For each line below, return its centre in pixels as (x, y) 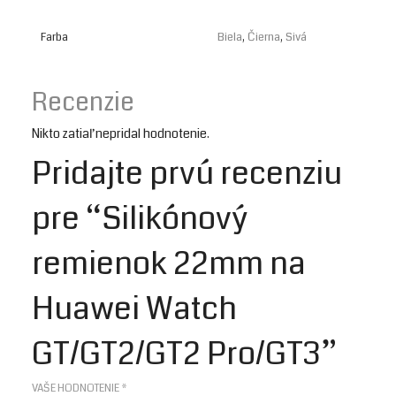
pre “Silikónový (140, 219)
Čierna (264, 37)
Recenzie (83, 103)
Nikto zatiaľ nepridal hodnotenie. (121, 133)
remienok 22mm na (169, 264)
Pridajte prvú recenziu (187, 174)
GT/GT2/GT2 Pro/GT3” (184, 354)
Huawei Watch (134, 309)
